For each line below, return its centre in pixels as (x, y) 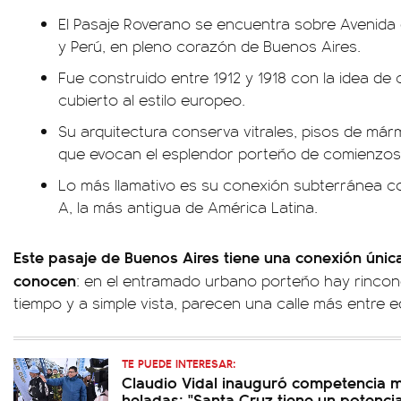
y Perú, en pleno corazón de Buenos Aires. (209, 46)
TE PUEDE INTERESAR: (179, 363)
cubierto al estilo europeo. (152, 99)
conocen (45, 280)
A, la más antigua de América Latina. (188, 207)
